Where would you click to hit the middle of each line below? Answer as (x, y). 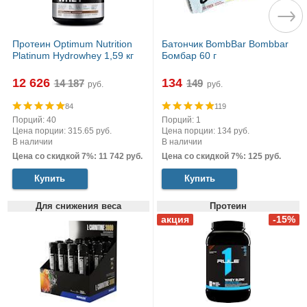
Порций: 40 (34, 120)
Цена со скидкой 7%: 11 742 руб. (77, 157)
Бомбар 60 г (189, 56)
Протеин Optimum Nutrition (72, 44)
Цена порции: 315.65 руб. (62, 131)
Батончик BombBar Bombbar (225, 44)
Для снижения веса (78, 206)
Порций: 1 (181, 120)
